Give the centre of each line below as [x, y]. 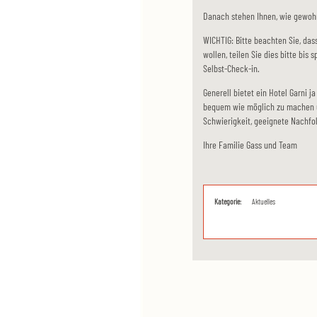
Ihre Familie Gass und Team [250, 145]
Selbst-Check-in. [231, 68]
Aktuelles [264, 201]
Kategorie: [228, 201]
